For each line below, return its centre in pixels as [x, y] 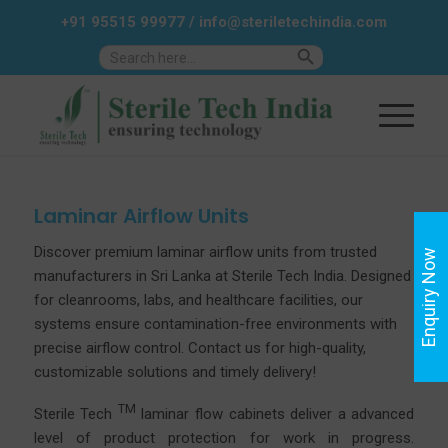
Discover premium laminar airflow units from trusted [205, 251]
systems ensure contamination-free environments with [215, 323]
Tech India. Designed [341, 275]
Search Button [340, 48]
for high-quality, [313, 347]
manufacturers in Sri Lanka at [132, 275]
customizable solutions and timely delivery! [174, 371]
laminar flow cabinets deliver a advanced [275, 413]
